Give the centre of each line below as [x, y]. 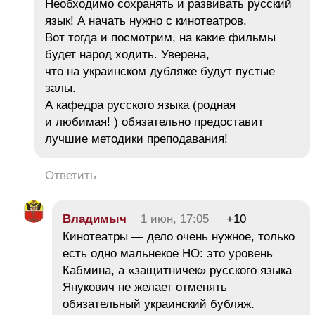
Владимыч [95, 219]
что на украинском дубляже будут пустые [160, 71]
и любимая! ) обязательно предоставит [154, 122]
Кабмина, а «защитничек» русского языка [177, 270]
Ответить [71, 175]
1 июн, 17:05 [175, 219]
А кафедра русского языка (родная [140, 105]
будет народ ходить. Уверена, [127, 54]
